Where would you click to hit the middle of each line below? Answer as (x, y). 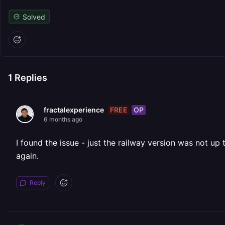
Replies (30, 78)
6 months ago (63, 119)
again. (27, 156)
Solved (34, 17)
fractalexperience (74, 110)
